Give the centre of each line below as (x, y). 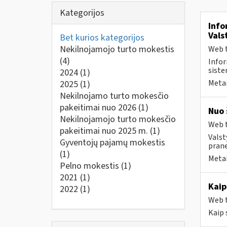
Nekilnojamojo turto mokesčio (118, 119)
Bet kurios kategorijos (102, 38)
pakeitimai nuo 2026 (99, 108)
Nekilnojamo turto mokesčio (114, 96)
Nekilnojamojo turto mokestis (117, 49)
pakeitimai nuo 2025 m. (105, 131)
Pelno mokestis (90, 166)
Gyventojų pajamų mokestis (112, 143)
